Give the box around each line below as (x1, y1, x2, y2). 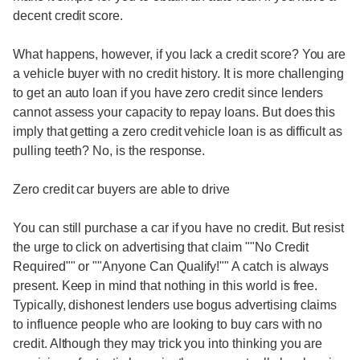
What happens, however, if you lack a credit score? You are (13, 47, 346, 61)
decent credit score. (13, 9, 124, 22)
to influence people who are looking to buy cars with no (13, 317, 323, 331)
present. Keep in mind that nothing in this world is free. (13, 279, 318, 292)
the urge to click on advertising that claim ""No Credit (13, 240, 309, 254)
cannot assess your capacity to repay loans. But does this (13, 105, 336, 119)
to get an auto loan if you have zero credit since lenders (13, 86, 324, 100)
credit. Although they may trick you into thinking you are (13, 337, 323, 350)
